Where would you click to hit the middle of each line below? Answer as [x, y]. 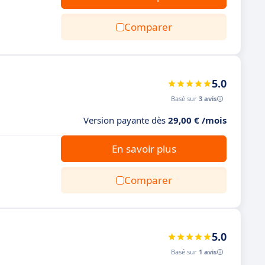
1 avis [208, 252]
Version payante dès [126, 120]
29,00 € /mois [197, 120]
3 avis [208, 98]
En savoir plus [144, 149]
